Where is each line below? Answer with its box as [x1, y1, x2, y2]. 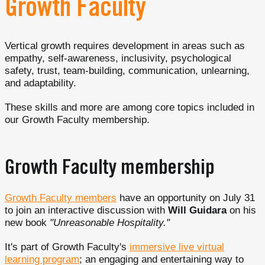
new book [5, 217, 50, 228]
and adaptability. [5, 77, 76, 89]
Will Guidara [168, 205, 227, 216]
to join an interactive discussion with [5, 205, 168, 216]
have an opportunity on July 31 [117, 192, 255, 203]
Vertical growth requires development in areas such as [5, 40, 245, 51]
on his [227, 205, 256, 216]
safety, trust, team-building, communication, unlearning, [5, 65, 250, 76]
